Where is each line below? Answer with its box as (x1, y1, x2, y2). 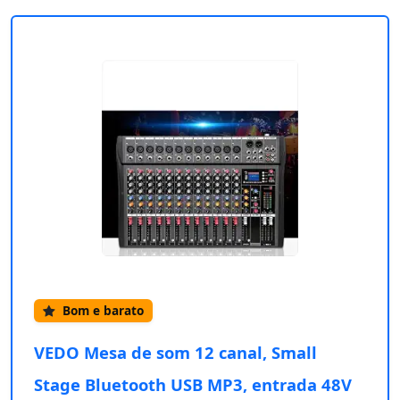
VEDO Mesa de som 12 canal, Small (34, 340, 317, 363)
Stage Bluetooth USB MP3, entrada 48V (34, 372, 352, 396)
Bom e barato (59, 302, 144, 320)
